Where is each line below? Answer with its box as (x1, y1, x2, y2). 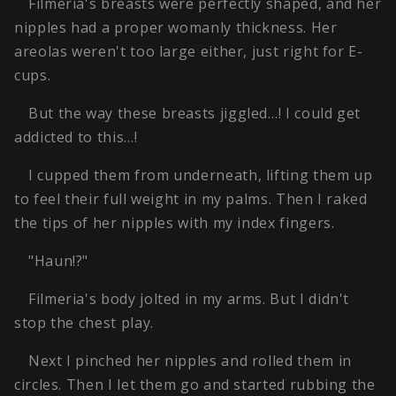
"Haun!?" (28, 251, 89, 271)
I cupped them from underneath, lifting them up (28, 165, 373, 186)
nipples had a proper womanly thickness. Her (14, 18, 338, 38)
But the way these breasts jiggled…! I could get (28, 103, 362, 124)
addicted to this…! (14, 127, 138, 148)
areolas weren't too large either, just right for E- (14, 42, 363, 62)
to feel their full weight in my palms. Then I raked (14, 189, 368, 209)
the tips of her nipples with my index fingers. (14, 213, 335, 233)
